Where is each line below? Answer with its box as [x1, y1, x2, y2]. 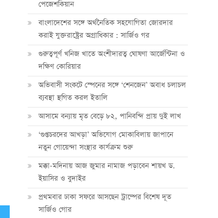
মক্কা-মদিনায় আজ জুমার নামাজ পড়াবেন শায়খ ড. [38, 161, 175, 171]
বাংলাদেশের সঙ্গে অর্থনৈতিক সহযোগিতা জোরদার [38, 18, 173, 28]
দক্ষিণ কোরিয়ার [38, 61, 81, 72]
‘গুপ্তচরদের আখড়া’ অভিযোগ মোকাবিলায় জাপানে [38, 129, 173, 140]
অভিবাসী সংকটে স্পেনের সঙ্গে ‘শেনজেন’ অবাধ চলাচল [38, 80, 186, 90]
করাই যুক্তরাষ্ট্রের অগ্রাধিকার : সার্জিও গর [38, 30, 149, 40]
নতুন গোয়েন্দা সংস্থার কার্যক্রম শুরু [38, 142, 133, 152]
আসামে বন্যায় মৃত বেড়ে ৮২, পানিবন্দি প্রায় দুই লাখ [38, 111, 181, 121]
